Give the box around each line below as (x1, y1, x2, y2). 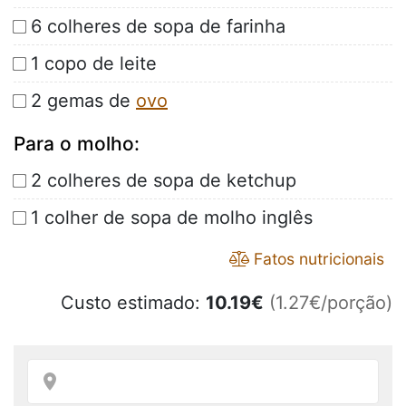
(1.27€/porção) (269, 292, 392, 314)
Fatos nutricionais (249, 249, 384, 269)
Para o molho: (14, 132, 140, 156)
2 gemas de (31, 90, 136, 112)
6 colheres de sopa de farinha (31, 15, 285, 38)
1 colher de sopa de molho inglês (31, 207, 313, 229)
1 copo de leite (31, 53, 157, 75)
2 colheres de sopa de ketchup (31, 169, 296, 192)
